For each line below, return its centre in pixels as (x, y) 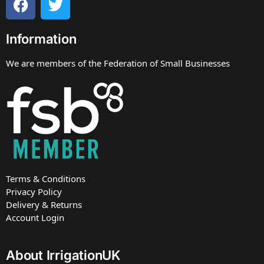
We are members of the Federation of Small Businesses (118, 63)
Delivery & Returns (44, 205)
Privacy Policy (34, 192)
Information (41, 39)
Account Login (35, 218)
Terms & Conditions (46, 179)
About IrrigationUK (63, 255)
